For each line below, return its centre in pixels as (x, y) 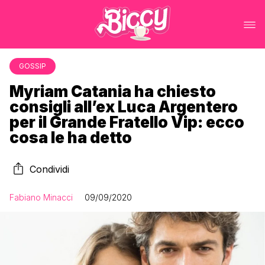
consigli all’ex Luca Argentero (124, 107)
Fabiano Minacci (41, 197)
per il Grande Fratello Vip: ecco (127, 122)
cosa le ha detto (71, 138)
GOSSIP (33, 66)
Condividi (49, 169)
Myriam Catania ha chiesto (113, 91)
